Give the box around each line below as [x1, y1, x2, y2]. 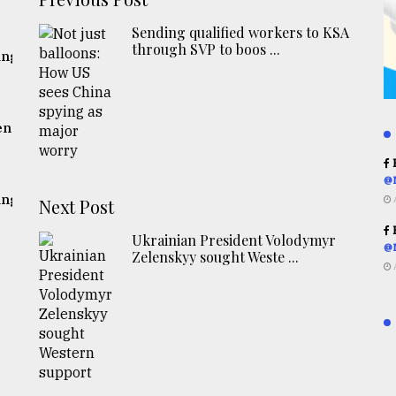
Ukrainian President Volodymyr [132, 231, 337, 250]
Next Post [39, 194, 115, 219]
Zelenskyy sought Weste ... [132, 247, 300, 267]
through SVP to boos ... [132, 40, 281, 59]
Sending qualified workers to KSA [132, 23, 350, 42]
